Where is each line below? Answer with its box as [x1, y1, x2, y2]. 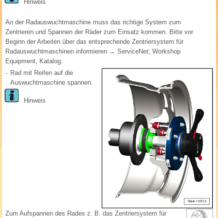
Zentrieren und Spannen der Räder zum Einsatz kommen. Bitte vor [5, 28, 194, 36]
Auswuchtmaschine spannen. [10, 79, 93, 87]
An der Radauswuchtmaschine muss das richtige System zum [5, 18, 182, 26]
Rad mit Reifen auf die [10, 69, 73, 77]
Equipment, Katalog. [5, 57, 63, 65]
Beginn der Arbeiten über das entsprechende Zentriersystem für [5, 38, 184, 46]
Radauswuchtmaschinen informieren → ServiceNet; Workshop [5, 48, 181, 55]
